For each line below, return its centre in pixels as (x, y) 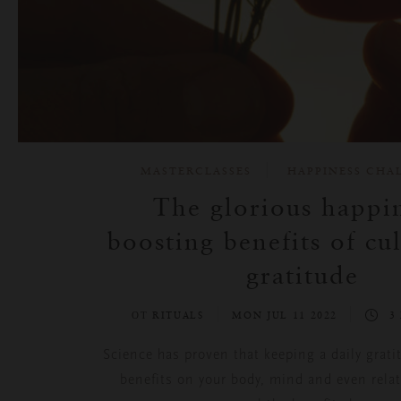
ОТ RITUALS (171, 315)
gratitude (303, 274)
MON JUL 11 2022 (287, 315)
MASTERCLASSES (196, 171)
